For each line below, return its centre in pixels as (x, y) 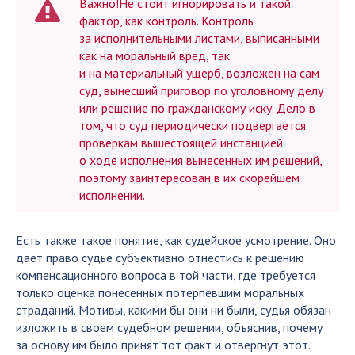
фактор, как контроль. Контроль (166, 21)
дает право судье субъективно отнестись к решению (160, 258)
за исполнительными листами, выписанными (199, 38)
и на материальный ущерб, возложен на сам (199, 73)
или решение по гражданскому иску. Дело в (197, 108)
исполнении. (112, 195)
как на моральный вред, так (155, 55)
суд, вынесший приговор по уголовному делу (201, 90)
